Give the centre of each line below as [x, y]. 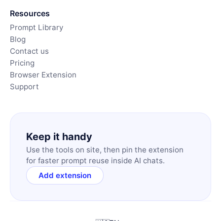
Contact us [29, 51]
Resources [30, 13]
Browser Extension [43, 75]
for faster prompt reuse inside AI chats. [95, 161]
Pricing [22, 63]
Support [24, 87]
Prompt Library [37, 27]
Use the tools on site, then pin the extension [105, 150]
